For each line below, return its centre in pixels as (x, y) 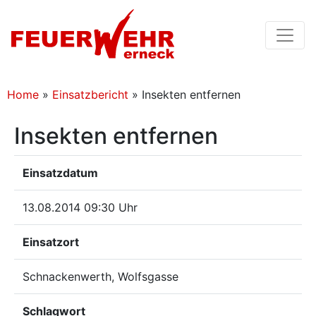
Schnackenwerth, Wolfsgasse (101, 276)
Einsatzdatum (60, 173)
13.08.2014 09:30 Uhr (80, 207)
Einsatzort (51, 242)
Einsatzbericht (90, 95)
